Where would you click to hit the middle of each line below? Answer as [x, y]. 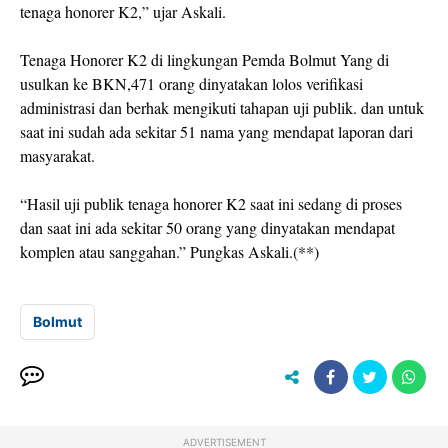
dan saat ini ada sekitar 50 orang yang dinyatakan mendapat [207, 227]
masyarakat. [57, 155]
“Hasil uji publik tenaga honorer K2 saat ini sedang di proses [211, 203]
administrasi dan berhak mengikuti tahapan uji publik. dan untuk [222, 107]
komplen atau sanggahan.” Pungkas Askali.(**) [169, 251]
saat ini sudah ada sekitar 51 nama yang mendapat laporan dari [216, 131]
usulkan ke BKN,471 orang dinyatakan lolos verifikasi [191, 83]
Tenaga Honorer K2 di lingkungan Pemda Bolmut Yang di [204, 59]
